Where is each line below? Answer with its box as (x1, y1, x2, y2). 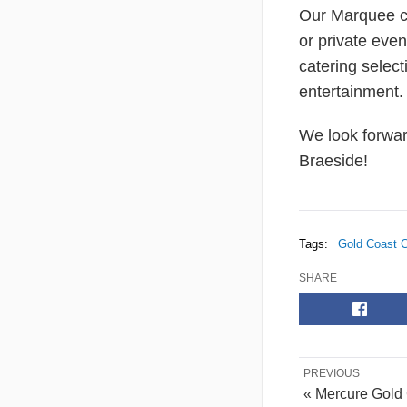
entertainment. (299, 82, 403, 101)
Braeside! (299, 151, 368, 170)
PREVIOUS (303, 366, 360, 380)
